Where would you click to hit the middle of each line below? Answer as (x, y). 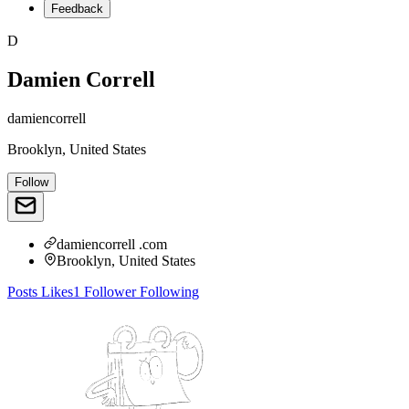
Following (168, 291)
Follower (108, 291)
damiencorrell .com (112, 244)
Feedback (77, 9)
